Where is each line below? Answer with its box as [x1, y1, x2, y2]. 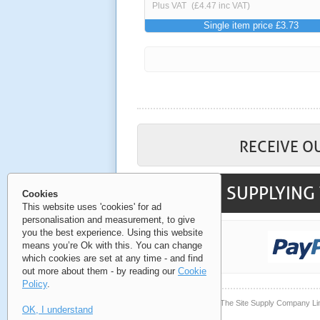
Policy [22, 279, 47, 289]
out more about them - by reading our [22, 266, 178, 276]
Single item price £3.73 [204, 19, 299, 31]
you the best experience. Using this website [22, 227, 203, 238]
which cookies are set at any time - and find [22, 253, 203, 264]
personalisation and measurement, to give [22, 214, 195, 225]
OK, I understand [22, 304, 93, 315]
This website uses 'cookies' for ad [22, 201, 161, 212]
